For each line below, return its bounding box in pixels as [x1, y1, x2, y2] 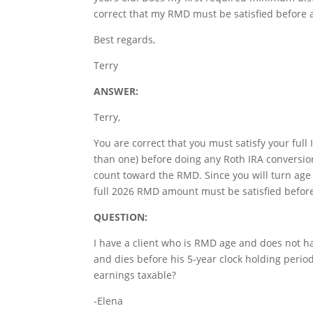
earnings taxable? [94, 268, 177, 282]
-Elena [94, 294, 124, 307]
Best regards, [94, 33, 156, 46]
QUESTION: [94, 210, 148, 224]
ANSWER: [94, 85, 139, 98]
